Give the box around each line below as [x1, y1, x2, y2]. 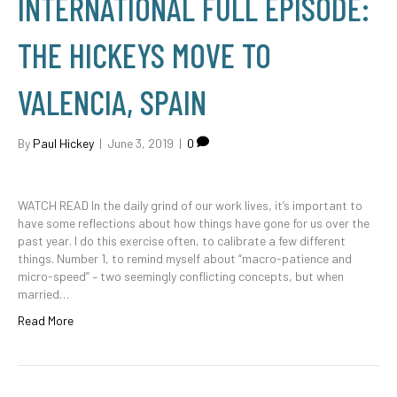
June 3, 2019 [107, 136, 174, 151]
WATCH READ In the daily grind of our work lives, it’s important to [18, 198, 362, 213]
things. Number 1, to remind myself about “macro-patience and [18, 251, 352, 266]
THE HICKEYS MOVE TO [18, 35, 271, 75]
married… [18, 286, 69, 301]
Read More [18, 313, 74, 328]
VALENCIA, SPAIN [18, 82, 206, 122]
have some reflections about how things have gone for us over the [18, 215, 370, 230]
